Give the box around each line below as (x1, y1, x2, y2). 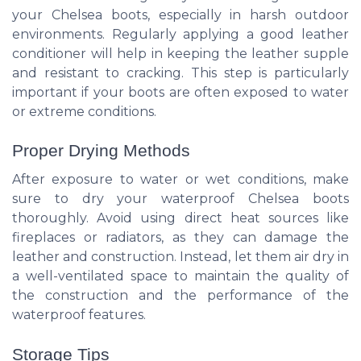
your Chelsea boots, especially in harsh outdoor (12, 6, 349, 23)
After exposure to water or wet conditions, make (12, 172, 349, 188)
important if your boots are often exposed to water (12, 84, 349, 100)
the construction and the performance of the (12, 288, 349, 304)
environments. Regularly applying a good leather (12, 26, 349, 42)
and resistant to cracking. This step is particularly (12, 64, 349, 81)
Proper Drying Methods (12, 141, 190, 160)
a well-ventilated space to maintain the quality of (12, 268, 349, 284)
